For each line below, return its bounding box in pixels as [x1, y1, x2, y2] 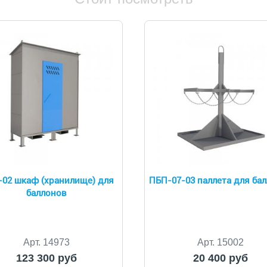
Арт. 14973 [23, 237, 70, 247]
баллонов [26, 188, 67, 198]
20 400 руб [193, 252, 249, 264]
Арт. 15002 [197, 237, 244, 247]
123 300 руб [15, 252, 77, 264]
